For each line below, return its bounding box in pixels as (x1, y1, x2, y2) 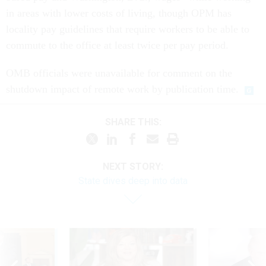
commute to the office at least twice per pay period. (6, 39, 232, 52)
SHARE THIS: (110, 116, 161, 128)
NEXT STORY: (103, 161, 163, 173)
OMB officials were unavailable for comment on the (6, 67, 232, 80)
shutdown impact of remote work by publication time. (6, 83, 239, 96)
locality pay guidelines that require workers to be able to (6, 23, 249, 36)
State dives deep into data (78, 175, 188, 187)
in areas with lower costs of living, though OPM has (6, 7, 232, 20)
